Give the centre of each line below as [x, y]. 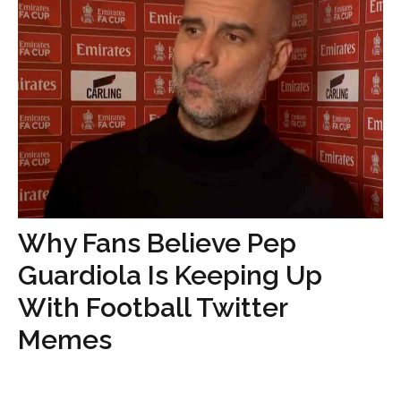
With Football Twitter [153, 307]
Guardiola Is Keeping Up [170, 275]
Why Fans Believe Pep [157, 243]
